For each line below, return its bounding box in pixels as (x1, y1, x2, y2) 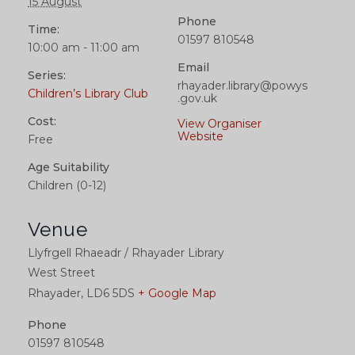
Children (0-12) (28, 178, 106, 193)
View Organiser (177, 116, 261, 132)
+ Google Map (138, 286, 216, 301)
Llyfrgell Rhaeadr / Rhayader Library (28, 246, 224, 261)
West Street (28, 265, 95, 281)
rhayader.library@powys (177, 78, 307, 94)
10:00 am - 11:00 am (28, 40, 139, 55)
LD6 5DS (86, 286, 135, 301)
